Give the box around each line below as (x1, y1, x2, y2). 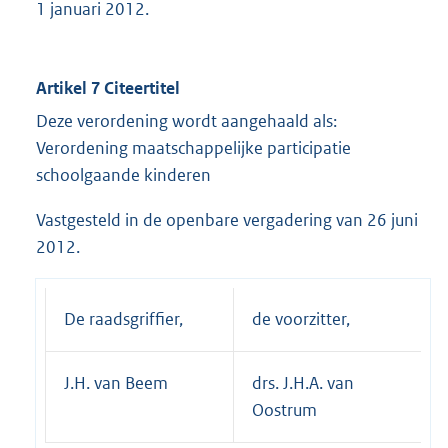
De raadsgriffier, (64, 308, 183, 331)
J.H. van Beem (64, 372, 168, 395)
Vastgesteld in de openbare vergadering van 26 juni (36, 209, 418, 232)
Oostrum (252, 399, 317, 422)
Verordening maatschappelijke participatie (36, 137, 351, 160)
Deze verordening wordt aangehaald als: (36, 110, 337, 133)
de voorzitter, (252, 308, 350, 331)
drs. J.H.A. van (252, 372, 354, 395)
